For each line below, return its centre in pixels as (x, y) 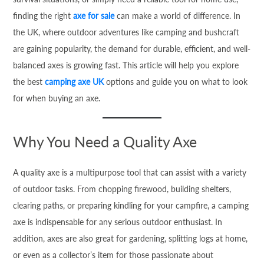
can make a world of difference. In (178, 16)
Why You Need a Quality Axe (105, 141)
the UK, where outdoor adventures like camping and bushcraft (126, 32)
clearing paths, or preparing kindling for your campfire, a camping (131, 205)
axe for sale (94, 16)
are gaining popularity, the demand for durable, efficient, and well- (132, 49)
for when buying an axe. (57, 98)
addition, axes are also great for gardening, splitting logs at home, (131, 238)
